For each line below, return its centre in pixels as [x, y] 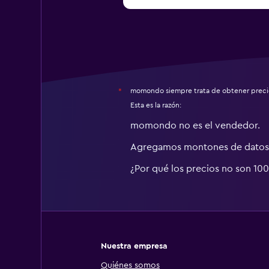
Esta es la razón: [156, 105]
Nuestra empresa [134, 246]
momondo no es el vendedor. [195, 125]
